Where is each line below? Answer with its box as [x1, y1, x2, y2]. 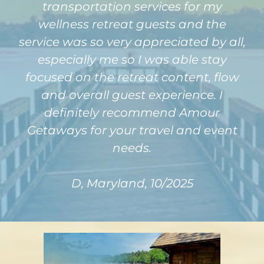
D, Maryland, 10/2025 [71, 176, 193, 190]
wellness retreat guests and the [38, 17, 226, 31]
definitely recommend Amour [44, 105, 220, 120]
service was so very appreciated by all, [18, 35, 246, 49]
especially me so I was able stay [37, 52, 227, 67]
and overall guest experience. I [41, 88, 223, 102]
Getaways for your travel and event [27, 123, 237, 137]
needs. [113, 141, 151, 155]
